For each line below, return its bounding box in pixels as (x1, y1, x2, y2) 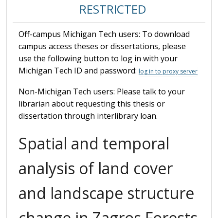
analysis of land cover (18, 158, 173, 179)
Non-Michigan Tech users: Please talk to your (18, 86, 185, 97)
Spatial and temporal (18, 133, 169, 154)
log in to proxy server (138, 67, 198, 76)
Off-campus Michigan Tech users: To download (18, 29, 190, 40)
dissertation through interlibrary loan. (18, 110, 158, 122)
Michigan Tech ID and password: (18, 65, 139, 76)
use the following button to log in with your (18, 53, 178, 64)
